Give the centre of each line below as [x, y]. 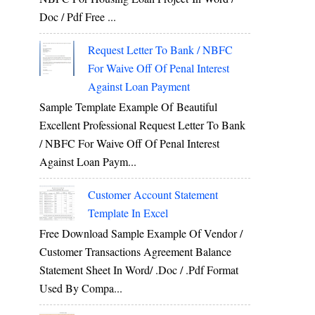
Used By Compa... [81, 288]
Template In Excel [128, 213]
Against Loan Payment [139, 86]
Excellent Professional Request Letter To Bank [142, 125]
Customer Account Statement [153, 195]
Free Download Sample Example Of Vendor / [141, 233]
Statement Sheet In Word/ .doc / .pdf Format [139, 270]
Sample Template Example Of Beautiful [128, 107]
